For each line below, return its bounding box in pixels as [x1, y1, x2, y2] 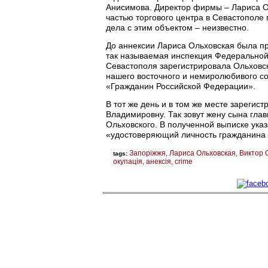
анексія [146, 157, 171, 166]
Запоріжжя [129, 148, 166, 157]
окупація [113, 157, 142, 166]
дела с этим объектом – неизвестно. [106, 22, 249, 32]
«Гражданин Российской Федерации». [106, 81, 255, 91]
